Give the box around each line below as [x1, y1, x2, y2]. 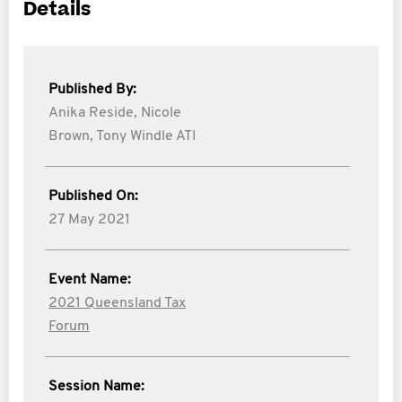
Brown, [48, 129, 93, 144]
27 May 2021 [48, 213, 130, 227]
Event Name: [48, 273, 131, 287]
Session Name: [48, 380, 144, 394]
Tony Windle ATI [96, 129, 197, 144]
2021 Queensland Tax [48, 296, 186, 310]
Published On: [48, 189, 138, 204]
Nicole [141, 106, 181, 120]
